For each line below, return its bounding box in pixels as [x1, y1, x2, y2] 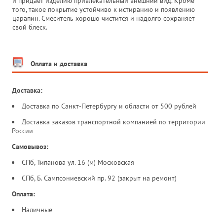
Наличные [22, 205, 54, 214]
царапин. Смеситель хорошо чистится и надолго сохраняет [12, 13, 195, 23]
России [12, 126, 35, 135]
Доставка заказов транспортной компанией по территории [22, 117, 205, 126]
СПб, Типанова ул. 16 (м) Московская [22, 157, 136, 167]
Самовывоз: [12, 142, 50, 151]
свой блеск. [12, 22, 47, 32]
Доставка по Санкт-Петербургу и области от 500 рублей [22, 101, 198, 110]
